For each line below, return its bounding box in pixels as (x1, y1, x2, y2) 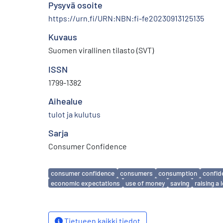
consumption (158, 169, 198, 178)
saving (170, 179, 190, 187)
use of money (125, 179, 165, 187)
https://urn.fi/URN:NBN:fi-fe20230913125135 (48, 13, 204, 23)
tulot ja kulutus (48, 109, 101, 119)
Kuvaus (48, 31, 77, 42)
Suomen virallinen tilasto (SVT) (48, 45, 154, 55)
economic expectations (51, 179, 120, 187)
